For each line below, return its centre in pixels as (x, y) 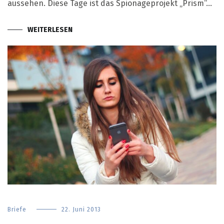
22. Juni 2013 (81, 210)
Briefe (17, 210)
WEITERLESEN (50, 29)
